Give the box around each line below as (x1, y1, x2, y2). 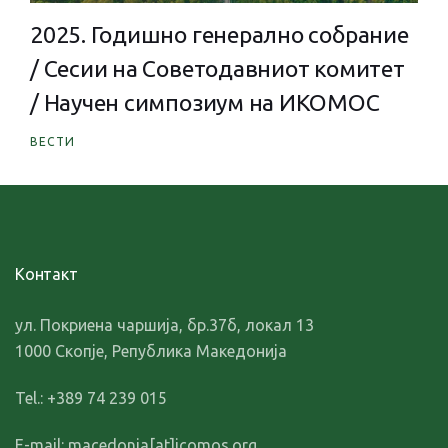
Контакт (15, 219, 78, 238)
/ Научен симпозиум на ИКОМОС (30, 44, 380, 70)
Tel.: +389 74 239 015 (15, 343, 167, 362)
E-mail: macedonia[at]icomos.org (15, 390, 257, 409)
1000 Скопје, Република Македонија (15, 296, 287, 315)
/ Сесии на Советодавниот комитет (30, 10, 405, 36)
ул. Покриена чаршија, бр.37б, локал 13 (15, 270, 314, 289)
